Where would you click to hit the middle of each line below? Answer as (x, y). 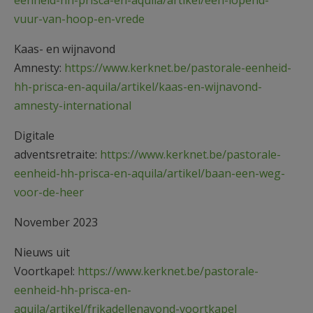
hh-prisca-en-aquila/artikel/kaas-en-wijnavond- (138, 86)
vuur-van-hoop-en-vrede (79, 19)
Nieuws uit (42, 252)
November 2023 (56, 222)
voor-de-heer (49, 192)
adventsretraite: (57, 154)
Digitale (34, 135)
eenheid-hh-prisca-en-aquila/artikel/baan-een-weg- (150, 173)
